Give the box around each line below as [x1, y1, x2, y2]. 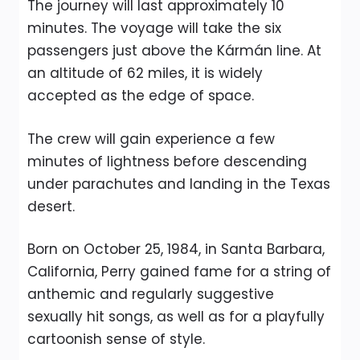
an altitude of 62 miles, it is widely [27, 63, 263, 83]
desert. [27, 196, 75, 216]
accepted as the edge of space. [27, 86, 254, 105]
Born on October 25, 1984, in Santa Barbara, [27, 239, 325, 259]
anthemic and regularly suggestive [27, 284, 274, 304]
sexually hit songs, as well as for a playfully [27, 307, 325, 326]
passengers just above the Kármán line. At [27, 41, 321, 60]
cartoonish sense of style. [27, 329, 205, 349]
